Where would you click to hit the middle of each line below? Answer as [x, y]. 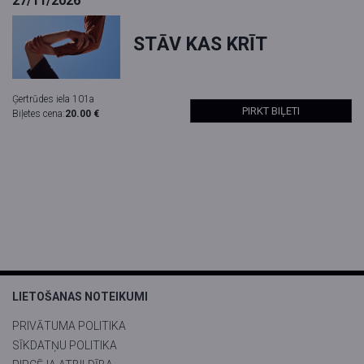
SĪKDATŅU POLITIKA [65, 346]
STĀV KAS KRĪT [201, 44]
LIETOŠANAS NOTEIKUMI [80, 297]
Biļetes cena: [39, 114]
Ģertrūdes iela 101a [53, 100]
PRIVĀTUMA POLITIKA [69, 326]
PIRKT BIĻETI [271, 111]
